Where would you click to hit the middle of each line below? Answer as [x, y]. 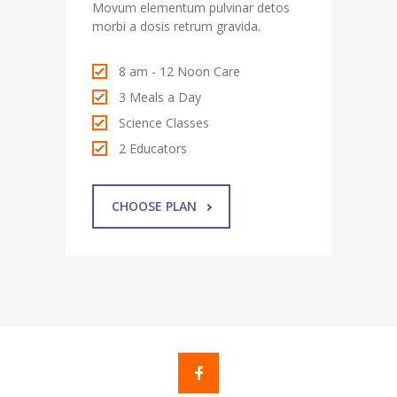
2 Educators [153, 148]
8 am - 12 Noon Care [179, 71]
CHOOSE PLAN [154, 206]
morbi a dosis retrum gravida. [176, 26]
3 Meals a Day [160, 97]
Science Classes [164, 122]
